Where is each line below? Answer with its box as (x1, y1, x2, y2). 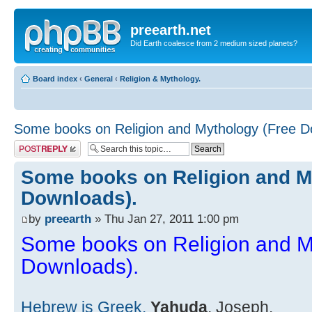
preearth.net (130, 22, 211, 38)
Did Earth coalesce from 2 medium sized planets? (130, 39, 297, 47)
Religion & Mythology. (120, 74, 201, 83)
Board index (33, 74, 77, 83)
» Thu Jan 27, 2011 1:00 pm (91, 211, 239, 226)
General (84, 74, 113, 83)
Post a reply (14, 139, 54, 148)
